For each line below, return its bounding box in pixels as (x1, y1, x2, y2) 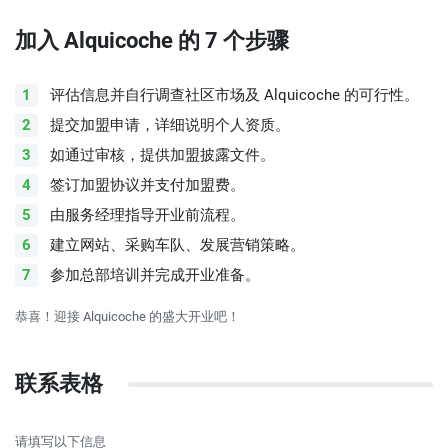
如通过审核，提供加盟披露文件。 (50, 146, 275, 164)
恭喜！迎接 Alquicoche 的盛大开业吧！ (15, 309, 240, 324)
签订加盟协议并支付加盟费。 (50, 176, 245, 194)
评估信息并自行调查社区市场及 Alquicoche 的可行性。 (50, 86, 419, 104)
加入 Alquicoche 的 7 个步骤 (15, 28, 289, 53)
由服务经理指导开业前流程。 (50, 206, 245, 224)
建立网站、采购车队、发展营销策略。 (50, 236, 305, 254)
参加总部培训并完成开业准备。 (50, 266, 260, 284)
